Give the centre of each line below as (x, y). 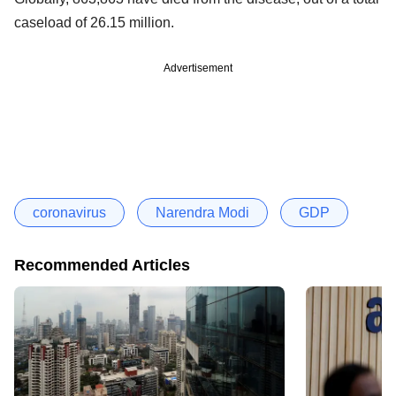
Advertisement (198, 68)
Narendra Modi (202, 212)
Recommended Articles (102, 265)
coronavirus (69, 212)
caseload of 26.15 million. (94, 22)
